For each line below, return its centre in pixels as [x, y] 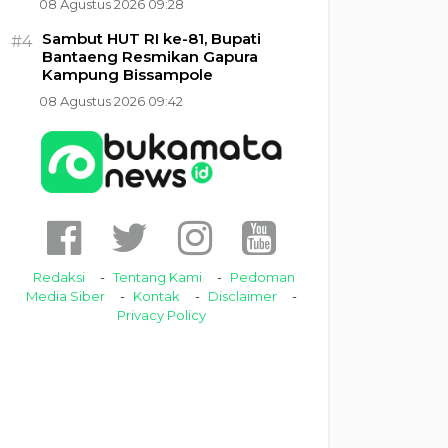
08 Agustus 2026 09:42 [111, 101]
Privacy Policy [162, 314]
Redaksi [59, 276]
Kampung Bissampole [127, 74]
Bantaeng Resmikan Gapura [150, 56]
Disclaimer [243, 295]
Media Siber [66, 295]
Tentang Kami [158, 276]
